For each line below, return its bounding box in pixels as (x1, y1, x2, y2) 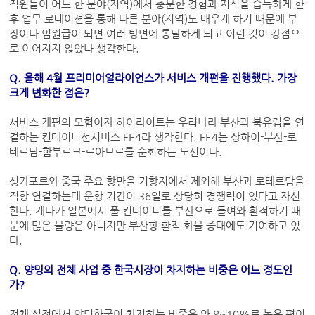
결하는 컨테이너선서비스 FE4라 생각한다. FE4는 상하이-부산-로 (9, 131, 297, 143)
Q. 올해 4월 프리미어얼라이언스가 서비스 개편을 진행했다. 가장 (9, 72, 297, 84)
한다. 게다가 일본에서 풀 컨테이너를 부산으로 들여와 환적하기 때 (9, 205, 302, 217)
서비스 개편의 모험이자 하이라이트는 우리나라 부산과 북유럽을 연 (9, 117, 305, 129)
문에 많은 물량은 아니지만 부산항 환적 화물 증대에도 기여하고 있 (9, 220, 301, 232)
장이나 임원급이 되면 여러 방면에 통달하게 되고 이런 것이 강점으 (9, 28, 301, 40)
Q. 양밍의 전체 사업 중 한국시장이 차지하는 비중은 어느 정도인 (9, 264, 293, 276)
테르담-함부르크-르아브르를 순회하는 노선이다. (9, 146, 226, 158)
